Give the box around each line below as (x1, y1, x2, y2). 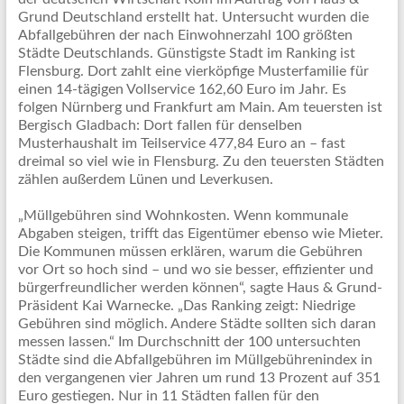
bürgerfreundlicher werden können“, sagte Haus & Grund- (17, 280, 382, 295)
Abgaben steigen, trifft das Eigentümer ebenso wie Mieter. (17, 226, 383, 241)
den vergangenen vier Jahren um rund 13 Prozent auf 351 (17, 371, 381, 385)
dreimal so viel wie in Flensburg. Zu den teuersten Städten (17, 154, 384, 169)
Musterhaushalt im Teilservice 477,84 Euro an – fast (17, 136, 345, 151)
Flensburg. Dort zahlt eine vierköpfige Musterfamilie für (17, 64, 369, 78)
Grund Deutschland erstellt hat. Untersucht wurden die (17, 10, 369, 24)
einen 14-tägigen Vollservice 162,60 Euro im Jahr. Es (17, 82, 346, 96)
